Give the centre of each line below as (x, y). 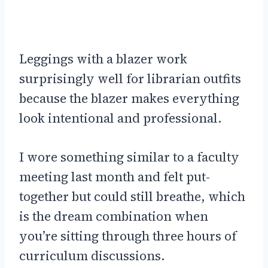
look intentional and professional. (121, 118)
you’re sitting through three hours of (128, 236)
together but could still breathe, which (132, 196)
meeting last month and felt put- (115, 176)
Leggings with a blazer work (103, 59)
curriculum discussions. (92, 255)
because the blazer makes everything (129, 98)
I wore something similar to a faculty (129, 157)
